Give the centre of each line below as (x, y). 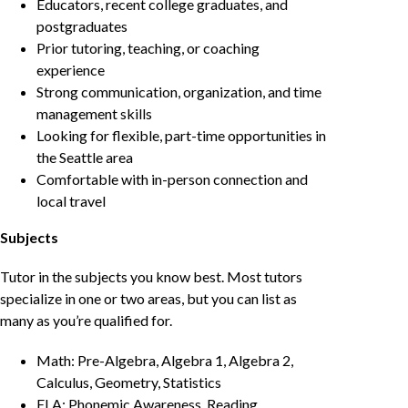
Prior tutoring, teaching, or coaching (148, 48)
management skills (94, 114)
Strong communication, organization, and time (179, 92)
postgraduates (82, 26)
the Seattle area (85, 158)
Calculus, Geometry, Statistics (129, 382)
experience (71, 70)
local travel (71, 201)
